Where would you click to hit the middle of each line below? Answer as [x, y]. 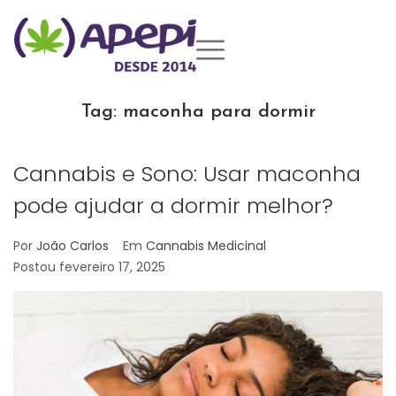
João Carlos [72, 246]
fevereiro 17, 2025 [112, 267]
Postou [36, 267]
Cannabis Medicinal [206, 246]
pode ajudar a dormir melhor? [176, 206]
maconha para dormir [219, 112]
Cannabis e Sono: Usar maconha [187, 174]
